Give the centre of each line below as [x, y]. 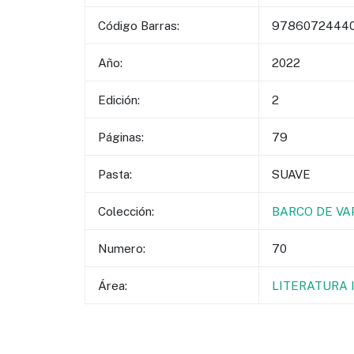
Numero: [121, 248]
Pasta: [115, 173]
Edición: [119, 99]
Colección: [126, 211]
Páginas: [121, 136]
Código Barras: [138, 25]
